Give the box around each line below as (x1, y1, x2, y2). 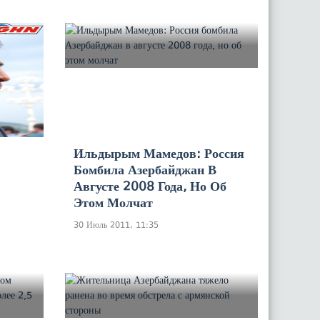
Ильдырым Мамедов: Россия (74, 146, 244, 161)
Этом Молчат (74, 195, 153, 210)
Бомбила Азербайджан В (74, 162, 216, 177)
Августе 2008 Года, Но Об (74, 179, 226, 194)
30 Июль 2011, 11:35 (74, 219, 159, 230)
